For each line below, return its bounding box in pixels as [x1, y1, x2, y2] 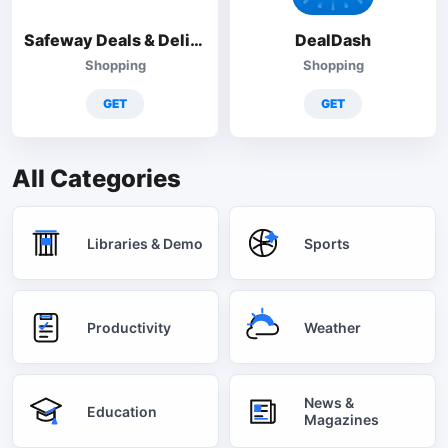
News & [304, 394, 354, 411]
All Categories [12, 164, 181, 193]
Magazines [304, 411, 379, 428]
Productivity [87, 318, 171, 336]
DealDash [295, 30, 371, 50]
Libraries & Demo [87, 234, 203, 252]
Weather [304, 318, 361, 336]
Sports [304, 234, 350, 252]
